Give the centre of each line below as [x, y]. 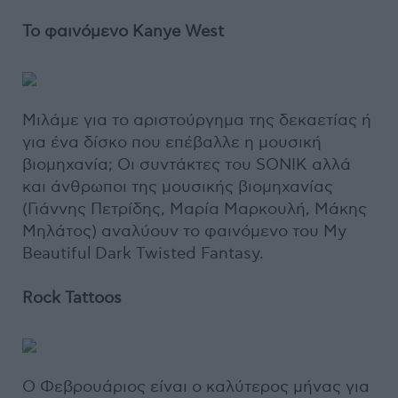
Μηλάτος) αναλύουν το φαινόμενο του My [184, 231]
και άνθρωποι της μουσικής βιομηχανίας [178, 187]
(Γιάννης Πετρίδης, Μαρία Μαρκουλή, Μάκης [195, 209]
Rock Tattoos [72, 298]
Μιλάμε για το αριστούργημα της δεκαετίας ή [197, 120]
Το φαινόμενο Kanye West [123, 32]
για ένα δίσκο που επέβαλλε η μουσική [172, 143]
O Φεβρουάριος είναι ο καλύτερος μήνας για [196, 387]
